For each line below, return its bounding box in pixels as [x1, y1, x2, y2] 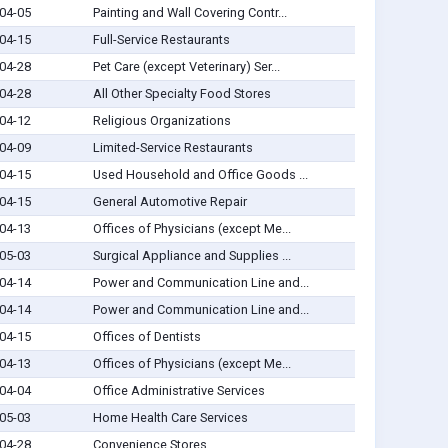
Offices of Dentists [92, 329, 201, 345]
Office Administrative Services [92, 383, 265, 399]
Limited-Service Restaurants [92, 140, 253, 156]
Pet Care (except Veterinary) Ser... [92, 59, 280, 75]
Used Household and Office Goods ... [92, 167, 308, 183]
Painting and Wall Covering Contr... [92, 5, 287, 21]
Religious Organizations [92, 113, 231, 129]
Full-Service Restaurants [92, 32, 230, 48]
